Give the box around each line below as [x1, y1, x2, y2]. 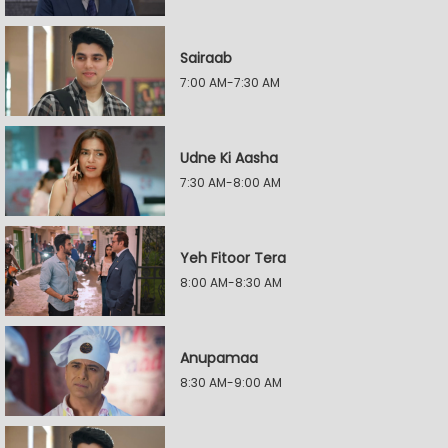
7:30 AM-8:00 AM [180, 174, 281, 191]
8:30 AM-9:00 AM [180, 374, 282, 391]
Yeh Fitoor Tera [180, 248, 286, 268]
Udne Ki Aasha [180, 148, 278, 168]
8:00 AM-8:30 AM [180, 274, 282, 291]
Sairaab [180, 48, 232, 68]
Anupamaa [180, 348, 258, 368]
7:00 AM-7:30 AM [180, 74, 280, 91]
